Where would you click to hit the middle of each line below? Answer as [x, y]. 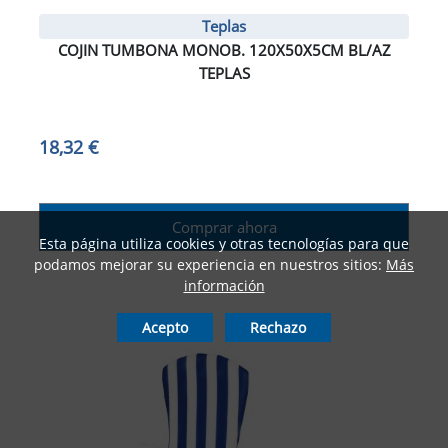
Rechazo [278, 328]
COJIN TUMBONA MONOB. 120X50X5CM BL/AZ [224, 49]
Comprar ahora [224, 226]
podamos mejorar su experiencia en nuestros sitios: [210, 265]
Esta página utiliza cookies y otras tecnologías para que [224, 244]
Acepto [165, 328]
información [224, 286]
